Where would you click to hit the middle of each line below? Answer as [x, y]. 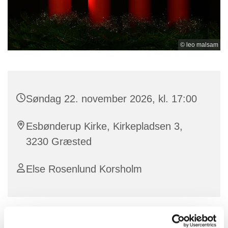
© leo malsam [199, 45]
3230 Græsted [59, 141]
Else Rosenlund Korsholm [84, 169]
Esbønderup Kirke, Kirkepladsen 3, [104, 126]
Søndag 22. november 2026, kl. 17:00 [111, 98]
